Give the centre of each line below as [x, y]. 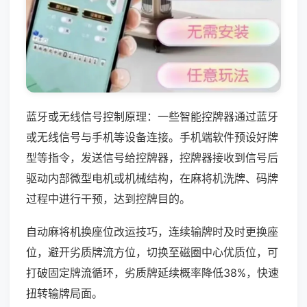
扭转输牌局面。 [64, 293]
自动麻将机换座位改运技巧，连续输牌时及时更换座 [152, 231]
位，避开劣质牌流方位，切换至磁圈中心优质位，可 [152, 252]
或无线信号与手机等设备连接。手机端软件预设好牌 [152, 137]
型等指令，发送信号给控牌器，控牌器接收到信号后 [152, 157]
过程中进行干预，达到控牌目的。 [108, 198]
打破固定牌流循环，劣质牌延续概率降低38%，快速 [152, 272]
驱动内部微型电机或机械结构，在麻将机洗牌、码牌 [152, 178]
